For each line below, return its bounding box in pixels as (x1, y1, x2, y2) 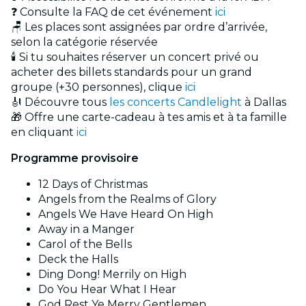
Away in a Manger (38, 223, 135, 236)
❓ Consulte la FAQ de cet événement (11, 5, 215, 19)
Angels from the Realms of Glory (38, 193, 217, 206)
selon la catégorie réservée (11, 36, 158, 49)
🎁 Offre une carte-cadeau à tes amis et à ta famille (11, 111, 287, 124)
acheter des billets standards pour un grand (11, 66, 252, 79)
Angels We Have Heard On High (38, 208, 213, 221)
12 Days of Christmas (38, 178, 148, 191)
